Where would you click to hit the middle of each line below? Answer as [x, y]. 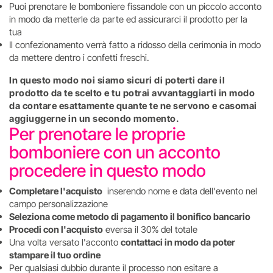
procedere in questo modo [111, 171]
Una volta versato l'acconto [65, 242]
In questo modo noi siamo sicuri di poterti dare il [117, 80]
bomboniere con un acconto [115, 152]
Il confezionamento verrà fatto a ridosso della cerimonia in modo [135, 45]
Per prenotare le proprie [97, 134]
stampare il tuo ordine [55, 255]
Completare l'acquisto [56, 191]
